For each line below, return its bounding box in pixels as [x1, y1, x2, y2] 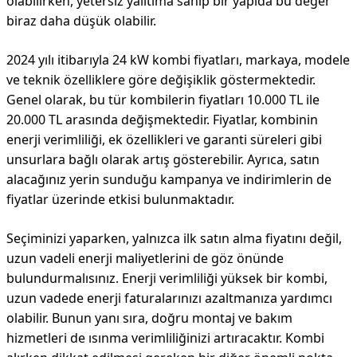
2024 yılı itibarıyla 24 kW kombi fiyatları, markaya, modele [6, 51, 350, 69]
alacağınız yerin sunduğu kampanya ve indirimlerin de [6, 171, 331, 188]
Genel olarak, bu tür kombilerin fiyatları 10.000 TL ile [6, 91, 320, 108]
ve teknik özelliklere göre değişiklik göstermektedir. [6, 71, 316, 88]
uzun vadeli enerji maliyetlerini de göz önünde [6, 249, 284, 267]
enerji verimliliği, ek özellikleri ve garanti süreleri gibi [6, 131, 322, 148]
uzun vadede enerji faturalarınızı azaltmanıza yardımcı [6, 289, 332, 307]
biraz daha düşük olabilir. [6, 12, 156, 29]
